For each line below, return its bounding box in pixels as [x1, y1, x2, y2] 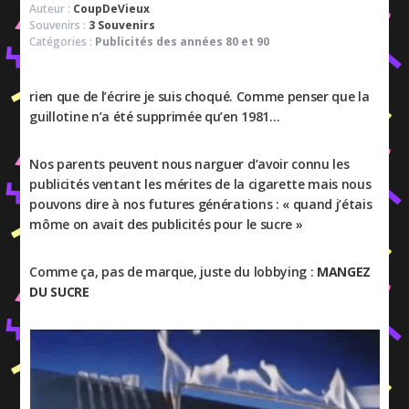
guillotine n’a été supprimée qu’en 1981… [29, 108, 280, 125]
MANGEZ [317, 263, 372, 280]
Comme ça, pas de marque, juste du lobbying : [29, 263, 318, 280]
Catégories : [29, 34, 96, 49]
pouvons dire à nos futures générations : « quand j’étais [29, 195, 372, 213]
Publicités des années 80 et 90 [95, 34, 270, 49]
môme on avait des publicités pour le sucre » [29, 215, 303, 233]
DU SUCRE [29, 283, 89, 300]
